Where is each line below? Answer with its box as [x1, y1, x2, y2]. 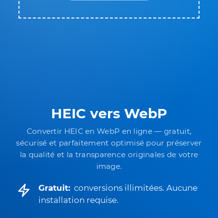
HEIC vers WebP [51, 105, 167, 122]
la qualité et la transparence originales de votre [19, 150, 199, 159]
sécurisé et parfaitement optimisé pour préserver [16, 138, 202, 147]
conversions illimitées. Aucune [74, 183, 198, 193]
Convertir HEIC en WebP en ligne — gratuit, [26, 127, 192, 136]
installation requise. [38, 195, 119, 205]
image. [96, 162, 122, 171]
